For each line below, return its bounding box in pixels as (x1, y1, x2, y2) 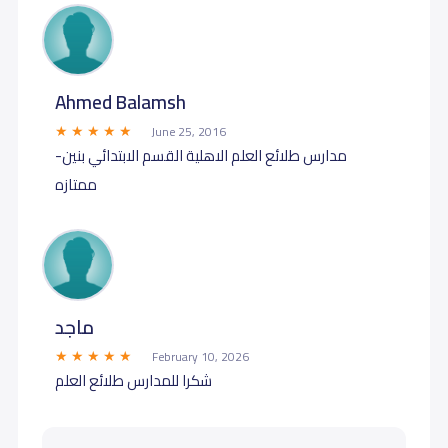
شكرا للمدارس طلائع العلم (54, 366, 212, 394)
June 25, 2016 (151, 120, 226, 143)
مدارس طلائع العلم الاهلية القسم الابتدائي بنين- (54, 141, 347, 169)
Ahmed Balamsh (54, 83, 186, 120)
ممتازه (54, 170, 97, 198)
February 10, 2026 (151, 345, 249, 368)
